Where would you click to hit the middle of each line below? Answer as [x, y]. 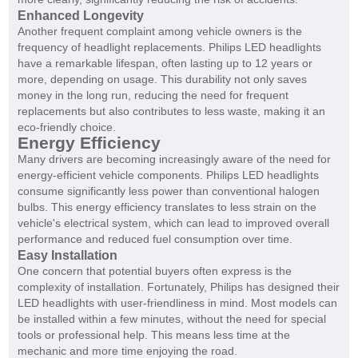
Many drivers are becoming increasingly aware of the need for [174, 159]
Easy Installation [67, 255]
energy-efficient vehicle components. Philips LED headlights [168, 175]
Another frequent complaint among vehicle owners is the [159, 32]
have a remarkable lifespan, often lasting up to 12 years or [165, 64]
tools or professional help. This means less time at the [153, 335]
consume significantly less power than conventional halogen [168, 191]
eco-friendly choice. [66, 127]
